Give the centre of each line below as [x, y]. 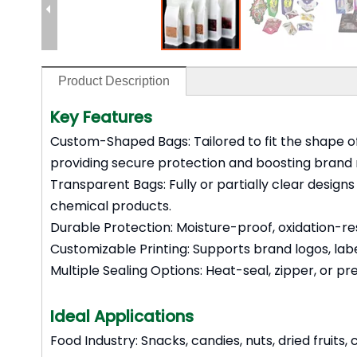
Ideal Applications [122, 316]
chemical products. [111, 206]
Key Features [101, 117]
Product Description [114, 81]
